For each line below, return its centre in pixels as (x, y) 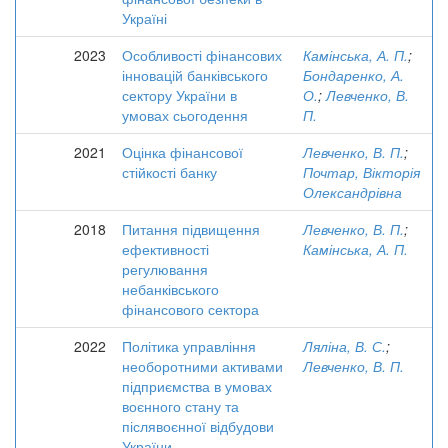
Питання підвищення (191, 229)
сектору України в (179, 95)
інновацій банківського (195, 75)
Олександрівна (352, 192)
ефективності (165, 249)
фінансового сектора (190, 309)
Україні (144, 18)
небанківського (170, 289)
